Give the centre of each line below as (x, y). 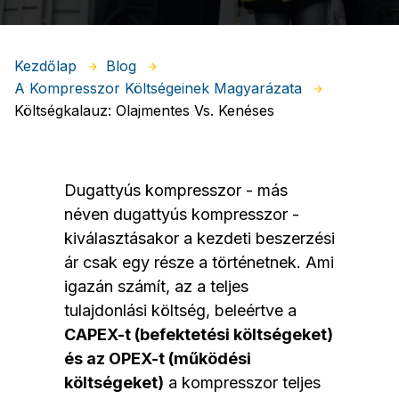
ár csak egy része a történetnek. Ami (199, 263)
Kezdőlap (45, 65)
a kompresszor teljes (242, 383)
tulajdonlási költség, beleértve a (180, 311)
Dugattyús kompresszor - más (176, 191)
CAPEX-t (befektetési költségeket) (199, 335)
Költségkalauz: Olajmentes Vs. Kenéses (144, 111)
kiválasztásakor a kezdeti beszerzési (199, 239)
